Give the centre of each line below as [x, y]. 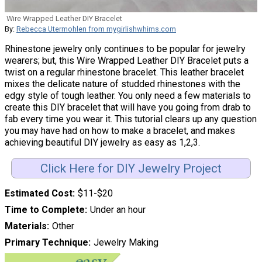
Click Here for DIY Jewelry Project [131, 168]
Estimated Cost [39, 194]
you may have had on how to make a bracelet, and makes [120, 130]
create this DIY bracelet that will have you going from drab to [128, 107]
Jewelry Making [126, 243]
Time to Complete [45, 210]
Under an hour [118, 210]
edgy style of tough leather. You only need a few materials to [128, 95]
